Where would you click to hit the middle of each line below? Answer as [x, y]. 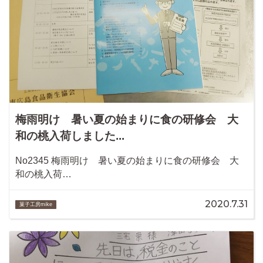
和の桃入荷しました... [70, 136]
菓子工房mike [36, 205]
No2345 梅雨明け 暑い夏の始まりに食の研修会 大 [127, 161]
